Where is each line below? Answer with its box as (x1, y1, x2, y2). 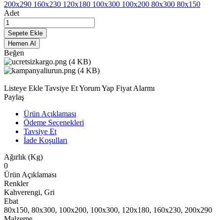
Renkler (4, 179, 28, 188)
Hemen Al (8, 39, 36, 47)
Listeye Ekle (4, 83, 45, 92)
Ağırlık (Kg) (4, 152, 43, 161)
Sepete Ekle (8, 29, 43, 37)
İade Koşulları (24, 136, 67, 144)
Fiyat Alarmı (116, 83, 155, 92)
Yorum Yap (79, 83, 116, 92)
